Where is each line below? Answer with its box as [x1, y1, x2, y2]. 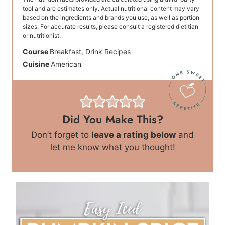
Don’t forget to [37, 129, 91, 140]
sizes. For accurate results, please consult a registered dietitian [23, 22, 198, 30]
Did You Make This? [62, 110, 163, 127]
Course [23, 47, 50, 56]
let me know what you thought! [50, 142, 175, 152]
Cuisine [23, 59, 51, 68]
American [51, 59, 81, 68]
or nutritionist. [23, 31, 61, 39]
